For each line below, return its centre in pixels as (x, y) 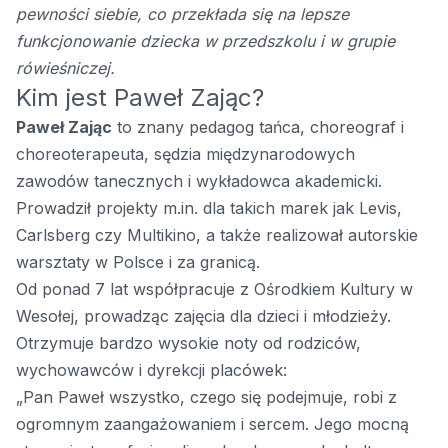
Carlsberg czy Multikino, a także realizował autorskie (217, 235)
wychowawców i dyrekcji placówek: (151, 370)
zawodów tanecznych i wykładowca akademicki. (199, 181)
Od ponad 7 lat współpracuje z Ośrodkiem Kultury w (214, 289)
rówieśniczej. (65, 68)
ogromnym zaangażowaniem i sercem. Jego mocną (212, 424)
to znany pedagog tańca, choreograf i (258, 127)
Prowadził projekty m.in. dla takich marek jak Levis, (209, 208)
